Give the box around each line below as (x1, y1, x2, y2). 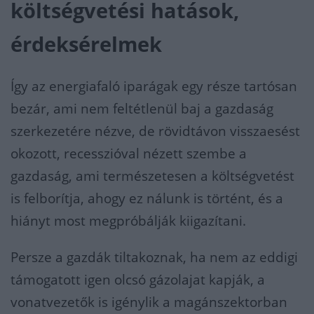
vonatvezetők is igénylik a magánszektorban (11, 293, 287, 312)
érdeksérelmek (11, 31, 162, 58)
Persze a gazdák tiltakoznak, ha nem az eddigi (11, 248, 298, 267)
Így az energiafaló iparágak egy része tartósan (11, 77, 297, 96)
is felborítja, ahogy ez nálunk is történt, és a (11, 189, 283, 208)
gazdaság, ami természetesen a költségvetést (11, 167, 294, 186)
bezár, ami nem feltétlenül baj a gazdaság (11, 100, 273, 118)
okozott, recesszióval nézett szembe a (11, 144, 247, 163)
